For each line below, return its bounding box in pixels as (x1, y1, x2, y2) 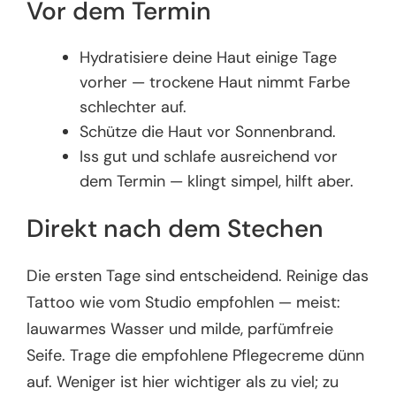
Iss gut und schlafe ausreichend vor (80, 146, 339, 168)
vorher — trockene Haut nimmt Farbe (80, 72, 351, 94)
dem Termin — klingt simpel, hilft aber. (80, 171, 354, 193)
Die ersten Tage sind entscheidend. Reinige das (27, 265, 369, 287)
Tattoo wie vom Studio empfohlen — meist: (27, 292, 341, 314)
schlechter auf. (80, 96, 187, 118)
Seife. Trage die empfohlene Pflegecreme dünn (27, 345, 365, 367)
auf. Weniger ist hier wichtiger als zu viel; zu (27, 371, 339, 393)
